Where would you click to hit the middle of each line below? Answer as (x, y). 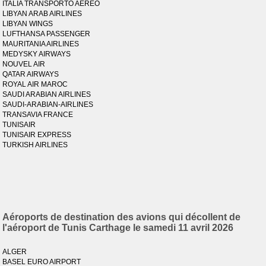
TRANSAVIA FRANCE (38, 115)
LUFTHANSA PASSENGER (47, 34)
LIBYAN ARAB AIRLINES (42, 14)
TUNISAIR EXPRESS (37, 135)
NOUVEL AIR (24, 64)
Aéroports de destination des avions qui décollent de (122, 217)
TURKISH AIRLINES (35, 145)
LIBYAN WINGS (28, 24)
